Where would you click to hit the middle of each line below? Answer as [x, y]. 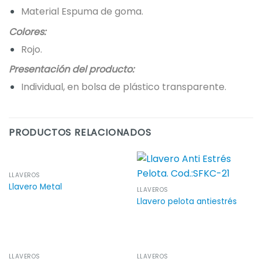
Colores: [27, 32]
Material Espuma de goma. [82, 12]
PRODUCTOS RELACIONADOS [80, 132]
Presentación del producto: [71, 70]
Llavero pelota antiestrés [187, 202]
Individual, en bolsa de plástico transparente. [123, 87]
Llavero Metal [35, 187]
